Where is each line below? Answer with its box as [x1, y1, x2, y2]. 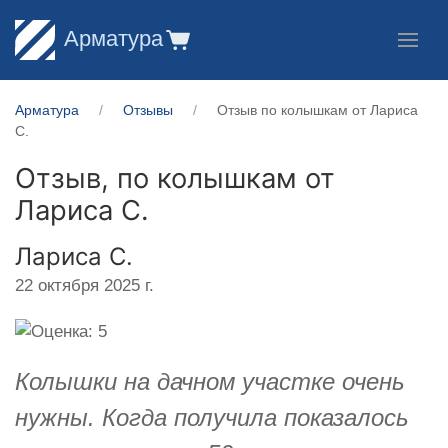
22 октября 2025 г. [15, 275, 154, 295]
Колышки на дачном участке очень [15, 367, 405, 395]
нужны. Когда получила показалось [15, 403, 409, 431]
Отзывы [123, 102, 173, 118]
